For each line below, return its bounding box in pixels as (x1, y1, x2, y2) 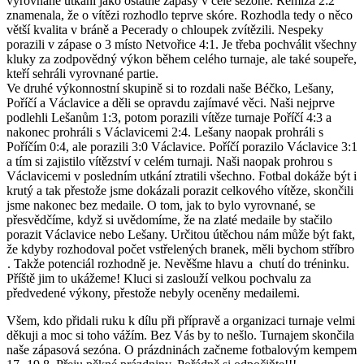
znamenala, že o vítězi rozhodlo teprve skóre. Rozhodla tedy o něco (6, 7, 353, 22)
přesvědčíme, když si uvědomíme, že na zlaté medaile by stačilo (6, 212, 332, 227)
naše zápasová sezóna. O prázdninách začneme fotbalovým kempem (6, 342, 357, 357)
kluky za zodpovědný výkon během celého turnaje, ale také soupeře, (6, 51, 357, 66)
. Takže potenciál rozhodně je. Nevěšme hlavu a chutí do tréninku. (7, 256, 349, 271)
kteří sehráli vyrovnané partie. (6, 66, 158, 80)
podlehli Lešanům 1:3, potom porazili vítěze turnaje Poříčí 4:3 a (6, 110, 331, 124)
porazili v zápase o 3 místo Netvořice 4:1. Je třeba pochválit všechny (6, 37, 357, 51)
